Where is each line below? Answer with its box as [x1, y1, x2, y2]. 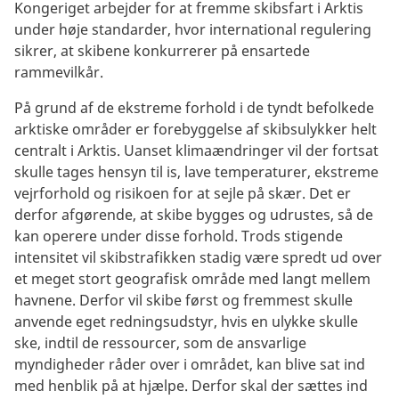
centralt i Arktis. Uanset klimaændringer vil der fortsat [14, 140, 379, 160]
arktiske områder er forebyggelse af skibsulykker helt [14, 118, 377, 139]
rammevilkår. [14, 61, 103, 82]
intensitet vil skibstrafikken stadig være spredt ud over [14, 247, 382, 267]
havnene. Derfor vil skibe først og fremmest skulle [14, 289, 353, 310]
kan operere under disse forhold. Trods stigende [14, 225, 343, 246]
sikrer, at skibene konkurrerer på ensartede [14, 40, 310, 61]
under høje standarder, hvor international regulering [14, 19, 371, 39]
